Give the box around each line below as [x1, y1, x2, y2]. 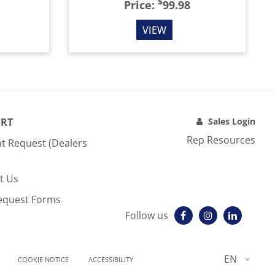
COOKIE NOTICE [18, 255, 69, 265]
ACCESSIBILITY [88, 255, 133, 265]
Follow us [125, 209, 168, 222]
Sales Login [208, 115, 255, 127]
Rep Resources [187, 133, 255, 147]
